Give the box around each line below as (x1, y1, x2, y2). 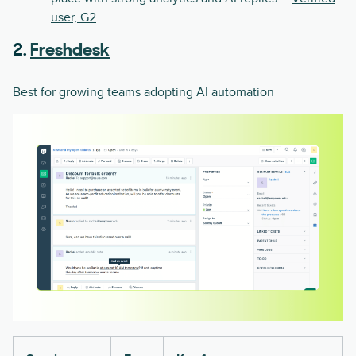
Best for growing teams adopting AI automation (13, 83, 274, 100)
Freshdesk (30, 41, 110, 60)
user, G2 (51, 9, 96, 25)
